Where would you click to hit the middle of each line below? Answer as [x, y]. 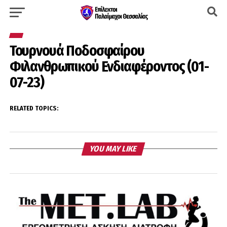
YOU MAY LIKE [114, 149]
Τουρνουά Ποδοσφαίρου [77, 51]
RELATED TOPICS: [34, 108]
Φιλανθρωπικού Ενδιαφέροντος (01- [109, 67]
